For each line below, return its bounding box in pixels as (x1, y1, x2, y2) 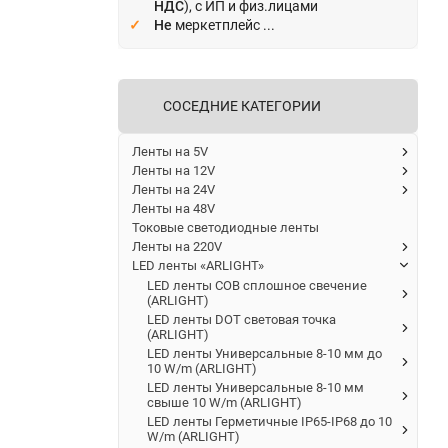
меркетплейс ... (172, 16, 275, 33)
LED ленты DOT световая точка (147, 311, 336, 327)
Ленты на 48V (132, 200, 215, 216)
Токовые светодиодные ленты (132, 219, 319, 235)
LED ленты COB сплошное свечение (147, 277, 367, 293)
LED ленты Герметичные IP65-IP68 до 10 (147, 413, 392, 429)
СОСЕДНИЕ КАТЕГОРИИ (163, 97, 321, 114)
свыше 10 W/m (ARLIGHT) (147, 394, 302, 410)
